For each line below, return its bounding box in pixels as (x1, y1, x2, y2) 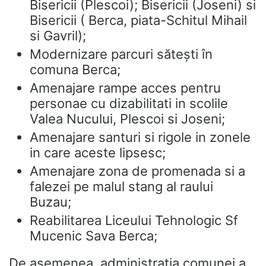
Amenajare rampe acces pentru (30, 80, 221, 96)
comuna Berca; (30, 62, 121, 77)
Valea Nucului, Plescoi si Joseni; (30, 111, 225, 126)
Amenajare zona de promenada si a (30, 163, 245, 179)
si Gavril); (30, 28, 86, 43)
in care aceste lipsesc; (30, 145, 166, 160)
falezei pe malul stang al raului (30, 179, 213, 194)
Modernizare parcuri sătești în (30, 46, 213, 62)
